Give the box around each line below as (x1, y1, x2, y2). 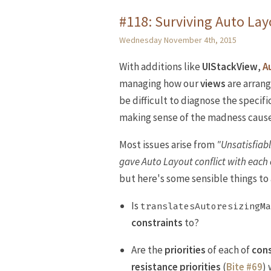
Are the (131, 243, 165, 257)
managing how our (119, 77, 200, 91)
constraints (131, 216, 183, 230)
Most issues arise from (119, 138, 217, 152)
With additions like (119, 60, 202, 74)
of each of (206, 243, 252, 257)
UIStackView (202, 60, 258, 74)
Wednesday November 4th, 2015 (119, 34, 237, 46)
